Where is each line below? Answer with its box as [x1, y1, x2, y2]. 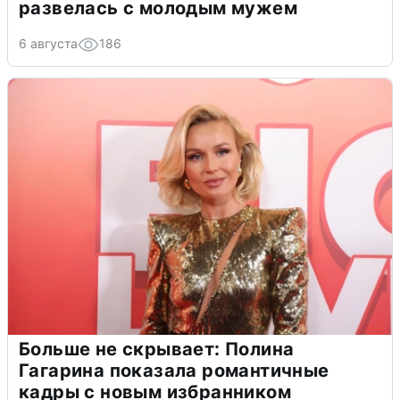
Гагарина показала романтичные [19, 359, 329, 381]
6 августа [19, 35, 78, 51]
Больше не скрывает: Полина [19, 337, 295, 360]
